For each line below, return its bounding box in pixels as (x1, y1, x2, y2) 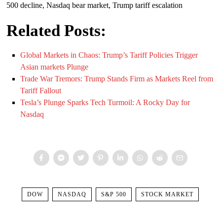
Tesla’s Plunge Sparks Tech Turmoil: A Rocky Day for (20, 98, 190, 107)
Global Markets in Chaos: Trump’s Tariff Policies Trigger (20, 50, 198, 59)
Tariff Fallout (20, 86, 62, 95)
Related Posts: (6, 21, 107, 39)
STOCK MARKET (141, 190, 194, 198)
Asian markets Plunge (20, 62, 89, 71)
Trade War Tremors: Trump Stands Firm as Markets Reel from (20, 74, 214, 83)
